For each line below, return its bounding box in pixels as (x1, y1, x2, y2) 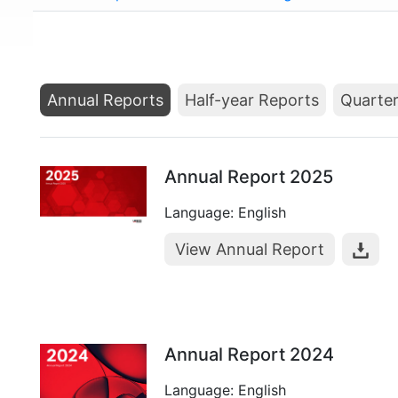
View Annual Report (175, 240, 324, 259)
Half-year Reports (185, 91, 319, 109)
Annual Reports (47, 91, 163, 109)
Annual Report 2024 (164, 344, 334, 365)
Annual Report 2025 (164, 166, 333, 187)
